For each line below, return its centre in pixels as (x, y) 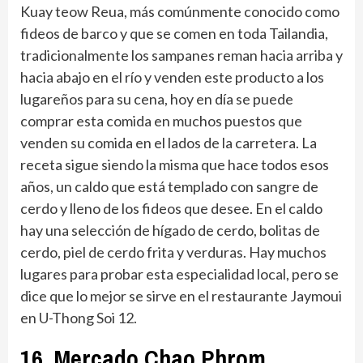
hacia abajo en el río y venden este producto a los (172, 77)
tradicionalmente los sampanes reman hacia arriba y (181, 55)
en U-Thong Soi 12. (79, 317)
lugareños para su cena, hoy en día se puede (157, 98)
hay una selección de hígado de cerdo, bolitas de (170, 230)
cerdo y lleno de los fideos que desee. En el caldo (171, 208)
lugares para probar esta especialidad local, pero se (179, 273)
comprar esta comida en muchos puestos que (161, 120)
